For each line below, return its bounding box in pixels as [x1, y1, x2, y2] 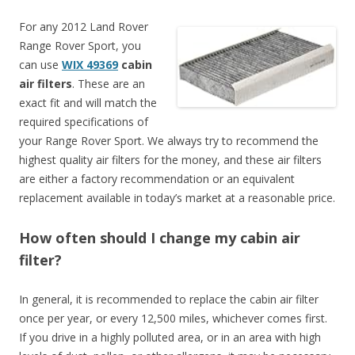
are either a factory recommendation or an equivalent [19, 170, 295, 186]
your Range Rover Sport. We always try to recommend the [19, 132, 319, 148]
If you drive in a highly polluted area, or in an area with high [19, 329, 321, 345]
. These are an [72, 75, 145, 91]
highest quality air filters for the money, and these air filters [19, 151, 322, 167]
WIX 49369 [62, 56, 118, 72]
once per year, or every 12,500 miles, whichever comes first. [19, 310, 327, 326]
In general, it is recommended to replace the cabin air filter [19, 291, 319, 307]
